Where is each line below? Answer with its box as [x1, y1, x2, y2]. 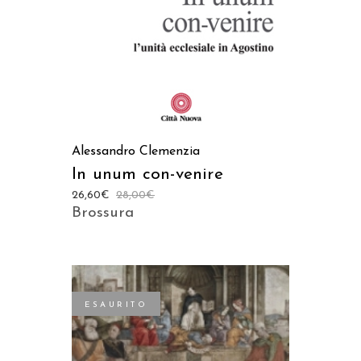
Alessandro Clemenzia [72, 144, 200, 158]
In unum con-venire [72, 165, 223, 183]
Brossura [72, 205, 134, 221]
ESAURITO [85, 300, 147, 309]
